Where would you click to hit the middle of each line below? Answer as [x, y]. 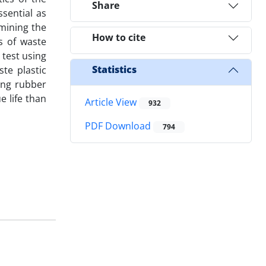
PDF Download [119, 126]
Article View [112, 102]
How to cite [119, 38]
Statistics [114, 70]
